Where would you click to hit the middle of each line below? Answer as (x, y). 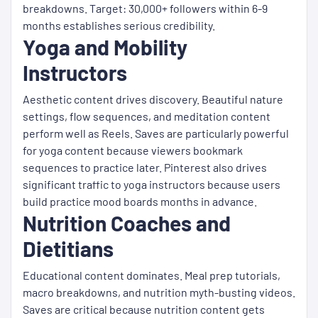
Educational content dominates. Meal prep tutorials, (152, 275)
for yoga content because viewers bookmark (133, 150)
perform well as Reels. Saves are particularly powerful (156, 133)
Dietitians (68, 249)
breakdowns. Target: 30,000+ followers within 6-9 (145, 9)
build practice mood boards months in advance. (140, 202)
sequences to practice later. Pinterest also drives (145, 168)
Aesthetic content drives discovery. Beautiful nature (153, 99)
